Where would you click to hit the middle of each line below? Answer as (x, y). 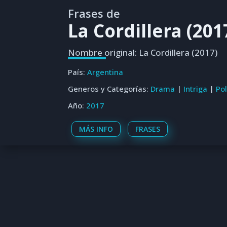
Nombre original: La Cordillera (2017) (143, 52)
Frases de (94, 13)
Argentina (105, 72)
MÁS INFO (96, 129)
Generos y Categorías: (109, 89)
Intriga (196, 89)
